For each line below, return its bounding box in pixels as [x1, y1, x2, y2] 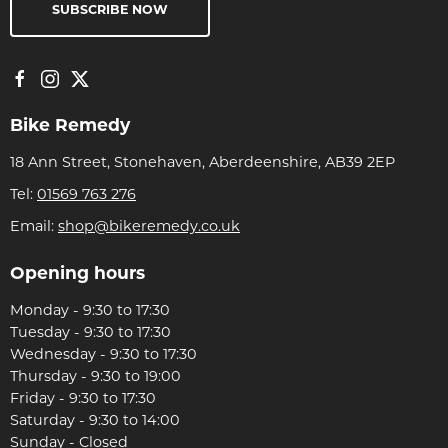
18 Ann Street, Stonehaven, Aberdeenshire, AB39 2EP [10, 152, 395, 171]
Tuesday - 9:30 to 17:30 [10, 322, 171, 341]
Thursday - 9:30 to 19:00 [10, 366, 181, 385]
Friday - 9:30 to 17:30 [10, 388, 156, 407]
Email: [10, 216, 58, 235]
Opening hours [10, 261, 145, 283]
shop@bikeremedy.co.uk [58, 216, 240, 235]
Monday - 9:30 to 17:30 [10, 300, 170, 319]
